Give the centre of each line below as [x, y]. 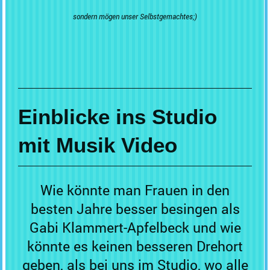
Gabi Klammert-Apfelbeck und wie [135, 227]
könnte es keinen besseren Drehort [135, 246]
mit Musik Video [98, 145]
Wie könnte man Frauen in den [135, 190]
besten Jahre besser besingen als [135, 209]
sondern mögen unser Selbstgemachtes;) [135, 17]
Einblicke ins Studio [118, 117]
